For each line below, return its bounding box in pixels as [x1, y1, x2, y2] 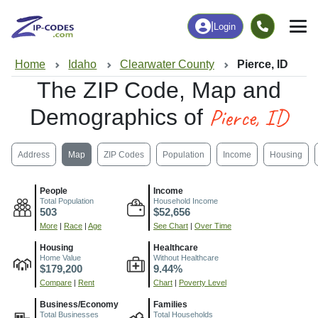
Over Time [194, 221, 231, 231]
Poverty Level [179, 278, 226, 287]
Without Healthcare [153, 253, 219, 263]
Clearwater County [119, 57, 214, 70]
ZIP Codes [104, 149, 144, 160]
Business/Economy [40, 300, 119, 310]
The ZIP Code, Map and [37, 77, 281, 104]
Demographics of [30, 104, 209, 131]
